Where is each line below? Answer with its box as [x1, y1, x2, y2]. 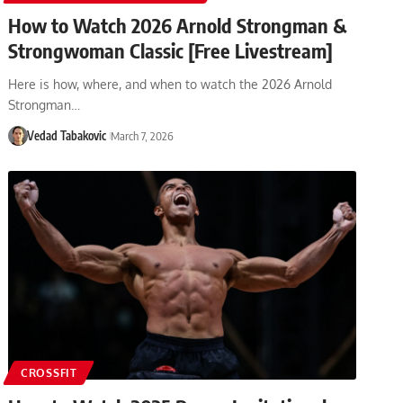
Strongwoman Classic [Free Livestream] [8, 37, 334, 63]
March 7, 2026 [110, 128, 174, 143]
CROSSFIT [21, 365, 77, 380]
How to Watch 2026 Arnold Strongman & [8, 12, 348, 38]
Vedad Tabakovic [26, 128, 106, 143]
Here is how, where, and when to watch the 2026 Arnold [8, 76, 333, 92]
